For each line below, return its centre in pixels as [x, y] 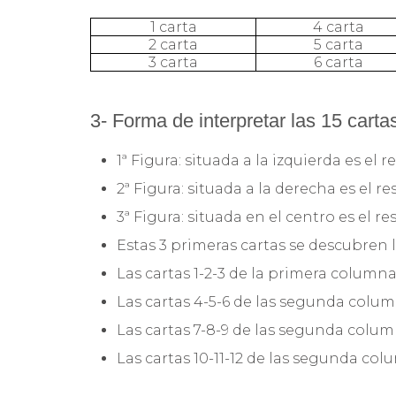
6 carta [339, 62]
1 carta [173, 27]
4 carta [339, 27]
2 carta [173, 44]
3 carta [173, 62]
